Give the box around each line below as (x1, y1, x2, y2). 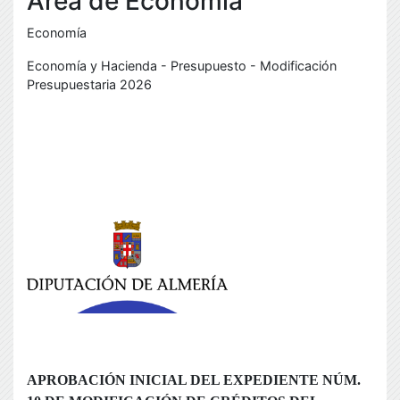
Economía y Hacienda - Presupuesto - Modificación (27, 58, 337, 73)
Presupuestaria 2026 (27, 77, 152, 92)
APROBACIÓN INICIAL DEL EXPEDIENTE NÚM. (27, 372, 361, 387)
